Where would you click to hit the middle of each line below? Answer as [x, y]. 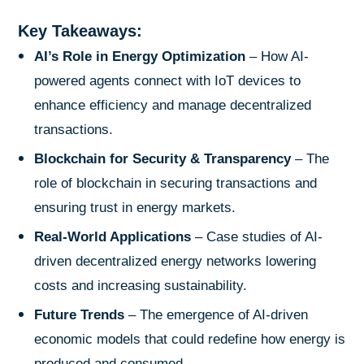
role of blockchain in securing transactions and [176, 183]
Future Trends [80, 314]
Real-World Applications [113, 236]
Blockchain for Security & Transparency [163, 158]
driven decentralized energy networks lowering [175, 261]
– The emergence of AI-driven [217, 314]
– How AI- [277, 56]
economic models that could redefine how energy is [190, 339]
